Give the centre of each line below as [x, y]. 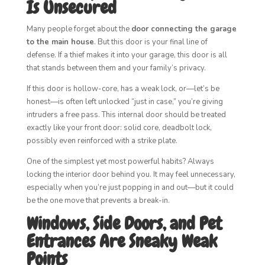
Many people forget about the [79, 29]
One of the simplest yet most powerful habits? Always [120, 161]
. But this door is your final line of [151, 42]
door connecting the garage [184, 29]
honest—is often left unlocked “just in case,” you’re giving [125, 102]
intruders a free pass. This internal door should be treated [126, 115]
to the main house [60, 42]
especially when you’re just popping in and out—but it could [130, 188]
